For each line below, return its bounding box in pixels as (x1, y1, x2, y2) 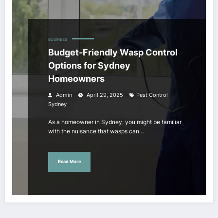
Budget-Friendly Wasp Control (48, 47, 178, 57)
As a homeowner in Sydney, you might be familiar (48, 118, 182, 126)
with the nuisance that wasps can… (48, 127, 144, 135)
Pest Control (136, 91, 168, 98)
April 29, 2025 (87, 91, 123, 98)
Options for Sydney (48, 60, 130, 71)
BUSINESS (48, 37, 67, 42)
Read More (58, 159, 81, 164)
